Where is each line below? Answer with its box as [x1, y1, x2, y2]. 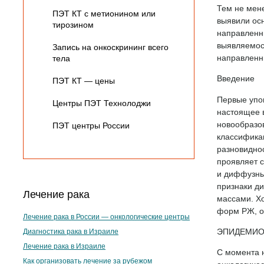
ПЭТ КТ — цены [52, 77, 115, 86]
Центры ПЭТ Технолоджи [52, 99, 151, 108]
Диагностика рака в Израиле [23, 227, 118, 236]
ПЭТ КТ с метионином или [52, 9, 156, 19]
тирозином [52, 21, 94, 30]
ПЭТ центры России [52, 121, 130, 131]
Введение [217, 74, 255, 84]
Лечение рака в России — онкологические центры [23, 213, 190, 222]
